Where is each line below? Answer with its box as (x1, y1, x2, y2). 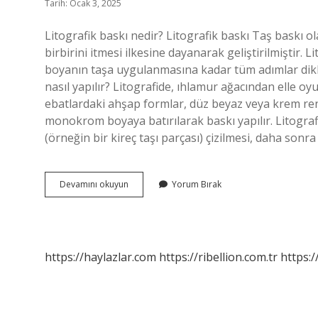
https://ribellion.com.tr (159, 249, 278, 265)
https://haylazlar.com (45, 249, 156, 265)
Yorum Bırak (172, 178, 221, 190)
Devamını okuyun (60, 178, 128, 190)
